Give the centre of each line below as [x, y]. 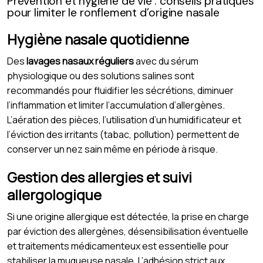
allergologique [54, 194]
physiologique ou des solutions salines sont [101, 75]
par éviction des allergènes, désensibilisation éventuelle [128, 231]
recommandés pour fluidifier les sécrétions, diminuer [120, 90]
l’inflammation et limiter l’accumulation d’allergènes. [116, 105]
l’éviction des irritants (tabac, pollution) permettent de [123, 134]
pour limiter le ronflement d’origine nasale [113, 12]
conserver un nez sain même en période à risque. [112, 149]
